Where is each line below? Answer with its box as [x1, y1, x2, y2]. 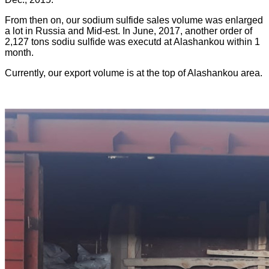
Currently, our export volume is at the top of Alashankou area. [5, 68, 262, 78]
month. [5, 47, 34, 58]
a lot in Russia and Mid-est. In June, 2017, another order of [5, 26, 252, 36]
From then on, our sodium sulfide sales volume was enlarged [5, 15, 263, 25]
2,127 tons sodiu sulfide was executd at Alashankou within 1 [5, 37, 260, 47]
